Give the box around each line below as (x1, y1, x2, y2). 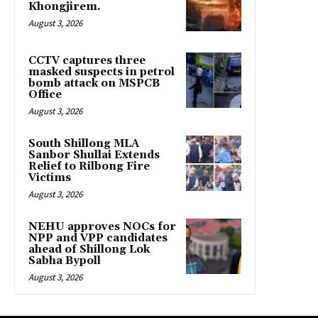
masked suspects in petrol (28, 65, 175, 79)
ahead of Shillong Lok (28, 243, 150, 257)
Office (28, 88, 62, 102)
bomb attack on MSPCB (28, 77, 160, 91)
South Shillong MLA (28, 137, 139, 151)
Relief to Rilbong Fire (28, 160, 150, 174)
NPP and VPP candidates (28, 231, 168, 246)
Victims (28, 171, 71, 185)
